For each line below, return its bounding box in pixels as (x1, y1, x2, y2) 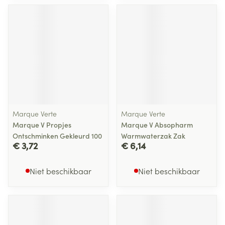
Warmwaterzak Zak (121, 131, 185, 141)
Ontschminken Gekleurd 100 (13, 131, 102, 141)
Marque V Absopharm (121, 120, 193, 130)
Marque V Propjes (13, 120, 71, 130)
